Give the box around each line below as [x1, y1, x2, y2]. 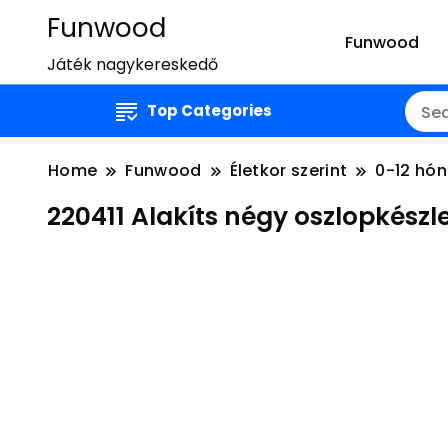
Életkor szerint [229, 159, 348, 182]
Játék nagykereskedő [47, 53, 218, 76]
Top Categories [147, 100, 272, 121]
